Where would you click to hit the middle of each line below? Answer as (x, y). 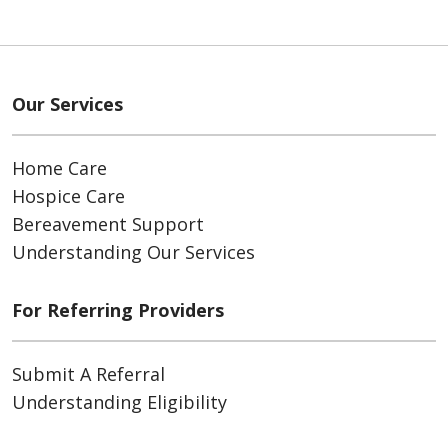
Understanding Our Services (133, 252)
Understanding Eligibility (119, 402)
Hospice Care (68, 196)
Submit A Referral (88, 374)
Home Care (59, 168)
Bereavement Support (108, 224)
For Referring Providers (118, 310)
